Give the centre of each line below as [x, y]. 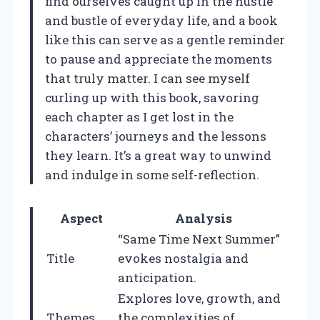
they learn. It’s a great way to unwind [158, 155]
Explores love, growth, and [199, 298]
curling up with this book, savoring [152, 97]
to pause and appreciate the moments [159, 59]
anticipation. [157, 277]
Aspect [81, 218]
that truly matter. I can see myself [147, 78]
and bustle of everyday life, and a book [161, 20]
